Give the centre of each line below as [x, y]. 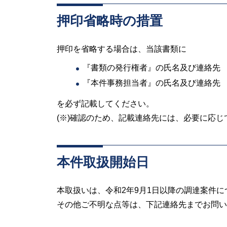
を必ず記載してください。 [105, 104]
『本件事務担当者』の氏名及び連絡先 [152, 83]
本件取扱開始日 [103, 162]
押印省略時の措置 [110, 21]
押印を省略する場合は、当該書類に [122, 49]
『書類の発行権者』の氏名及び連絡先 [152, 68]
